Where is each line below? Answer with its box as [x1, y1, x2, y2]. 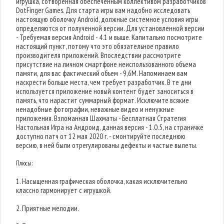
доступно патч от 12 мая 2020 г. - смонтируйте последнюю [16, 131, 186, 141]
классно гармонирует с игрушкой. [16, 185, 112, 195]
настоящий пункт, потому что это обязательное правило [16, 41, 179, 51]
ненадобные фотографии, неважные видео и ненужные [16, 104, 174, 114]
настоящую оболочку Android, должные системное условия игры [16, 14, 199, 24]
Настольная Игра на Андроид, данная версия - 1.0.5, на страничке [16, 122, 204, 132]
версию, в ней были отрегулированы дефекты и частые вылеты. [16, 140, 198, 150]
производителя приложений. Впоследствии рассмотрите [16, 50, 181, 60]
